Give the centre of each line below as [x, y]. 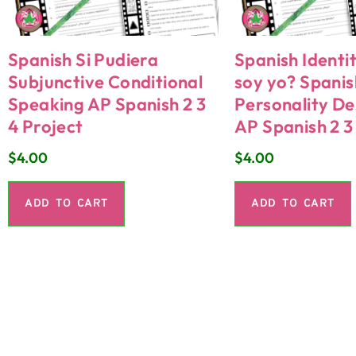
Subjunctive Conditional [106, 81]
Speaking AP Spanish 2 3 [107, 104]
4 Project [46, 126]
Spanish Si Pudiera [83, 59]
